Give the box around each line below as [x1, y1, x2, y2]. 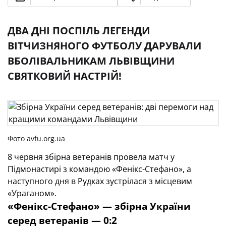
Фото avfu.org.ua [8, 134, 65, 143]
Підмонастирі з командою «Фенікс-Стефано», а [8, 163, 191, 175]
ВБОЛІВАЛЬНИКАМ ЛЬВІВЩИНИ [8, 54, 175, 68]
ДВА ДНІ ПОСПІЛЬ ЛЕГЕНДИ [8, 24, 150, 37]
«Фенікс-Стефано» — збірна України [8, 200, 191, 212]
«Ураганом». [8, 188, 56, 199]
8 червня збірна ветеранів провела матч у [8, 151, 175, 162]
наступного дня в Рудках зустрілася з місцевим [8, 176, 192, 187]
